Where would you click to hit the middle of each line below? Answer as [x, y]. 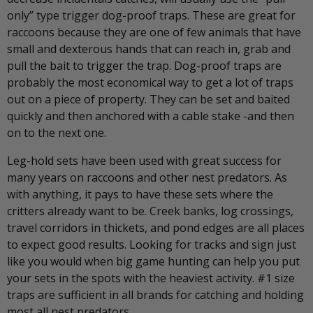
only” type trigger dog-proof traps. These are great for [151, 15]
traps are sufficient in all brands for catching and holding [155, 294]
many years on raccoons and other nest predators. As [147, 177]
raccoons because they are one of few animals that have [154, 32]
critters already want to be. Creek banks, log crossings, [150, 211]
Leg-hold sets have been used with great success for [144, 160]
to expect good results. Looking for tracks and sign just [152, 244]
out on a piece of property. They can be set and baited [148, 99]
